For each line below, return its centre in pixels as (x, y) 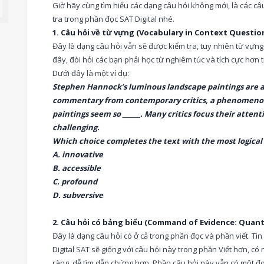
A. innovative (78, 154)
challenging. (76, 127)
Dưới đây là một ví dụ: (91, 73)
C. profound (75, 181)
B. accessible (77, 168)
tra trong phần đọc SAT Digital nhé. (113, 19)
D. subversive (78, 195)
